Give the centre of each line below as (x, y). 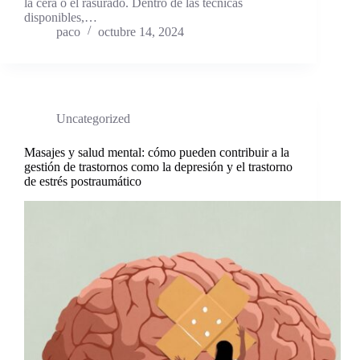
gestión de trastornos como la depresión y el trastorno (158, 166)
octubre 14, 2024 (141, 31)
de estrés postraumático (83, 181)
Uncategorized (93, 118)
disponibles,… (61, 17)
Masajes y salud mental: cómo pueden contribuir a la (157, 152)
